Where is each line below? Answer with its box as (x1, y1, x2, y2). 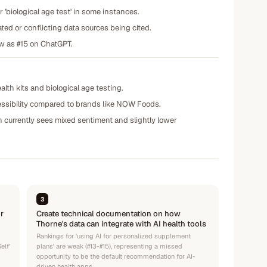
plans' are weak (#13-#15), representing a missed (36, 242, 182, 250)
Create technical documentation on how (36, 209, 181, 219)
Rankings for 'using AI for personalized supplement (36, 232, 191, 240)
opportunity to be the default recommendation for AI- (36, 252, 195, 260)
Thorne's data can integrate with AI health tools (36, 219, 206, 229)
